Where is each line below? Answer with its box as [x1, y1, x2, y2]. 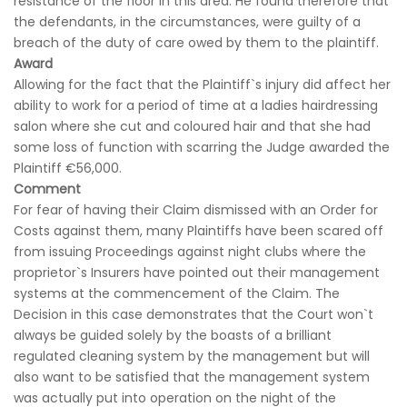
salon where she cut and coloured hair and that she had [14, 117, 371, 135]
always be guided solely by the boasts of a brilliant [14, 326, 332, 344]
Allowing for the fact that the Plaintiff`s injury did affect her [14, 75, 391, 94]
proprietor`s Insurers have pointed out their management [14, 263, 380, 282]
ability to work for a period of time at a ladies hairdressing [14, 96, 378, 114]
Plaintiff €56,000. [14, 159, 122, 177]
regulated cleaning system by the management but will [14, 347, 370, 365]
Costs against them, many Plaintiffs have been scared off [14, 222, 383, 240]
